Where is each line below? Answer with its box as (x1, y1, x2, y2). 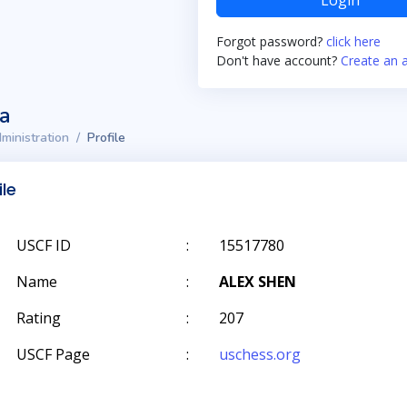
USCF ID (16, 235, 71, 255)
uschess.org (219, 344, 301, 364)
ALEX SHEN (219, 272, 296, 292)
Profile (87, 129, 125, 146)
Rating (16, 308, 61, 328)
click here (326, 33, 381, 50)
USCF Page (16, 344, 90, 364)
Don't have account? (216, 52, 341, 69)
